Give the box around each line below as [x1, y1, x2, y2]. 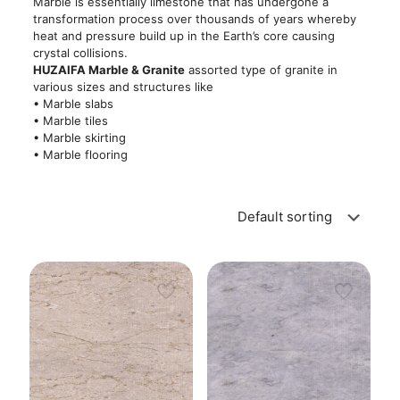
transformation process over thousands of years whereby [32, 12, 356, 26]
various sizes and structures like [32, 79, 213, 94]
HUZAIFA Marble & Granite [32, 62, 185, 77]
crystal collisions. [32, 46, 128, 60]
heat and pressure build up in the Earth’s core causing [32, 29, 335, 43]
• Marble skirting [32, 130, 126, 145]
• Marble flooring [32, 147, 128, 162]
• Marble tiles [32, 113, 108, 128]
